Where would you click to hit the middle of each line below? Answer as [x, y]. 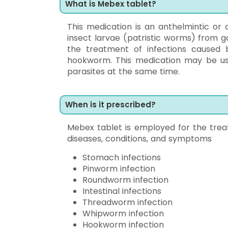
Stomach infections [122, 158]
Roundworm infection [125, 180]
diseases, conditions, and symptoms [139, 139]
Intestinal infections [122, 191]
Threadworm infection [127, 202]
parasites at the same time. [123, 72]
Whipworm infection [123, 213]
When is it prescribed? [110, 105]
